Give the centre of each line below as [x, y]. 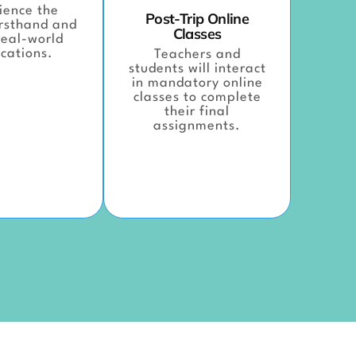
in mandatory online [197, 83]
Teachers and [197, 54]
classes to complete [197, 97]
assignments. [197, 126]
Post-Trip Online [197, 18]
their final [197, 111]
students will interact [197, 68]
